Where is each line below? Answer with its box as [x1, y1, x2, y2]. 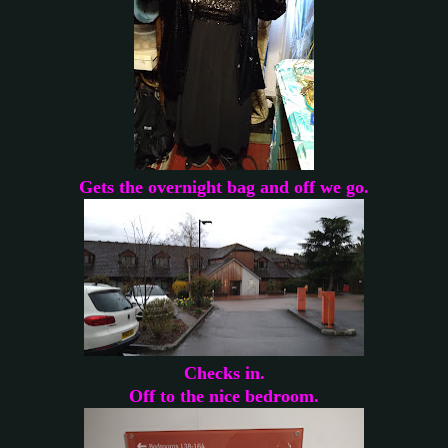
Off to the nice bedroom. [129, 385, 319, 406]
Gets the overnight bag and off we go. [79, 176, 369, 197]
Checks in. [183, 362, 265, 383]
